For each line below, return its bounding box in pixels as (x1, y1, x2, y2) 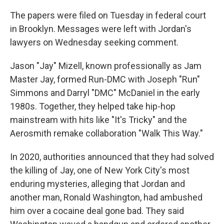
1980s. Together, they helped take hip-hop (10, 101, 175, 111)
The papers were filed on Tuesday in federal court (10, 10, 206, 20)
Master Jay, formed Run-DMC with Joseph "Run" (10, 74, 200, 84)
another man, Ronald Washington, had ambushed (10, 192, 202, 202)
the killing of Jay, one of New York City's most (10, 165, 189, 175)
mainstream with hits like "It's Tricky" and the (10, 114, 187, 125)
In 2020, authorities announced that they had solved (10, 151, 214, 162)
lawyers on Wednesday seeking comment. (10, 37, 178, 47)
